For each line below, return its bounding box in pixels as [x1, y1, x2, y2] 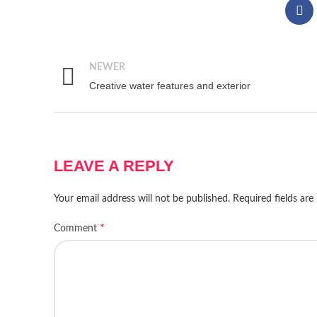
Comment [54, 224, 100, 234]
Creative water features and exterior [89, 80, 250, 91]
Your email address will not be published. [54, 194, 230, 204]
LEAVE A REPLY [54, 157, 174, 175]
